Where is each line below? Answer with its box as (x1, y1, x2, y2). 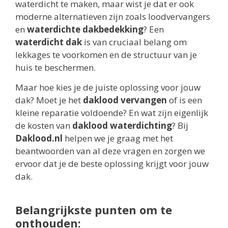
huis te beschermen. (15, 62, 96, 74)
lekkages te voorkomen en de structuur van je (15, 49, 197, 61)
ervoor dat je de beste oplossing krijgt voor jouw (15, 158, 209, 170)
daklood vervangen (83, 94, 167, 106)
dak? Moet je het (15, 94, 83, 106)
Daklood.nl (15, 132, 63, 145)
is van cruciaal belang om (82, 36, 187, 48)
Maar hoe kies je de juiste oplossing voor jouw (15, 81, 201, 94)
